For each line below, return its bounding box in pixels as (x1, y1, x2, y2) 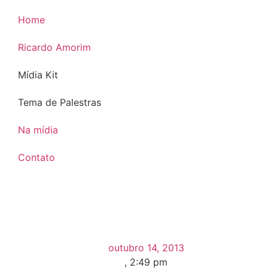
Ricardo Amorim (17, 41, 91, 53)
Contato (17, 151, 55, 163)
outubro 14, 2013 (108, 242, 184, 254)
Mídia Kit (17, 69, 58, 81)
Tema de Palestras (17, 96, 101, 108)
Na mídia (17, 124, 58, 136)
